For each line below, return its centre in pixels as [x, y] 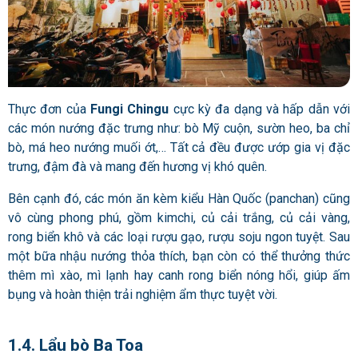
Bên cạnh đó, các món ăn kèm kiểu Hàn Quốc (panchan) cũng [179, 199]
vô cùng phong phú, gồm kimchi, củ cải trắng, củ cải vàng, [179, 218]
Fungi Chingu [130, 109]
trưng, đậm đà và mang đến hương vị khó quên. [137, 167]
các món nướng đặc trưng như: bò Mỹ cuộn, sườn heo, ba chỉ [179, 129]
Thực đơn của [49, 109]
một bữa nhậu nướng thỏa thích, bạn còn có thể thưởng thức [179, 257]
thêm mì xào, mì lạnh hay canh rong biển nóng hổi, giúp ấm [179, 276]
